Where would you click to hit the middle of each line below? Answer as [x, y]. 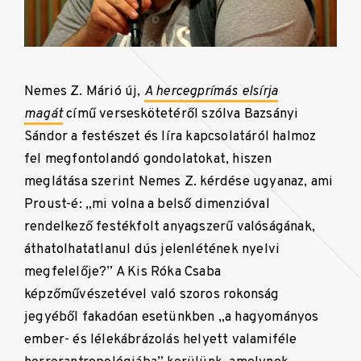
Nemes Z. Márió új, [84, 92]
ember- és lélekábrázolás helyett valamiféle [161, 340]
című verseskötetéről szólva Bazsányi [183, 114]
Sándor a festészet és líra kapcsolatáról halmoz [170, 137]
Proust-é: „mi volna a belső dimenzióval [147, 205]
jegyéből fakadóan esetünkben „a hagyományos [172, 317]
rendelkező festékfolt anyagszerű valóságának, [170, 227]
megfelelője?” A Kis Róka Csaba [122, 272]
